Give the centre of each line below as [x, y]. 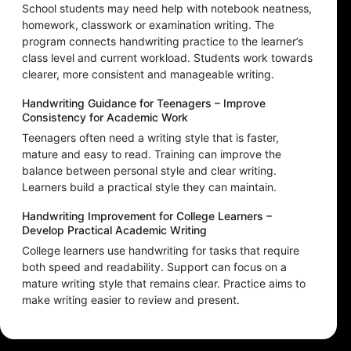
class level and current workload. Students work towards [167, 58]
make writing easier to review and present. [131, 300]
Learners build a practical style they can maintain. [149, 187]
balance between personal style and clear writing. [149, 171]
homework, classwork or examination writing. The [148, 25]
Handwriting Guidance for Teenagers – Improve [144, 103]
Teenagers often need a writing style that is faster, [150, 138]
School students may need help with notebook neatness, [167, 9]
